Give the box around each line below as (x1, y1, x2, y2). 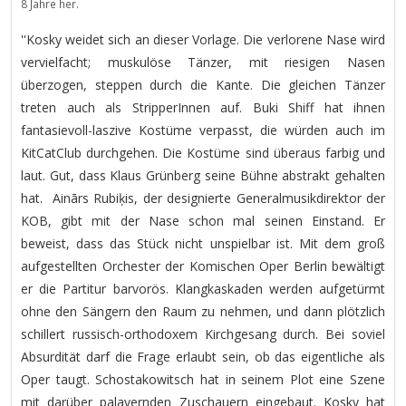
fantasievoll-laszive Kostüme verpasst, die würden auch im (21, 121, 385, 139)
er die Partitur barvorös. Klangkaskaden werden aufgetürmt (21, 279, 385, 297)
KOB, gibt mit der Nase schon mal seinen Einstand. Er (21, 211, 385, 229)
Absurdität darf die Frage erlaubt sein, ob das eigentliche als (21, 347, 385, 365)
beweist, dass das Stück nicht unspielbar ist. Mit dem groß (21, 234, 385, 252)
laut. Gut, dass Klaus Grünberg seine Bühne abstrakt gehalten (21, 166, 385, 184)
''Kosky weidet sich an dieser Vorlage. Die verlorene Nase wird (21, 30, 385, 48)
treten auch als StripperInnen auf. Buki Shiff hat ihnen (21, 98, 385, 116)
